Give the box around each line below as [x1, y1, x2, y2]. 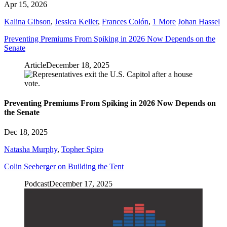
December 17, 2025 [49, 179, 112, 188]
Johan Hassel [178, 17, 220, 26]
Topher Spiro [61, 145, 103, 154]
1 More [153, 17, 176, 26]
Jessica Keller [55, 17, 98, 26]
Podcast [24, 179, 49, 188]
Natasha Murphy [4, 145, 57, 154]
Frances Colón [102, 17, 148, 26]
